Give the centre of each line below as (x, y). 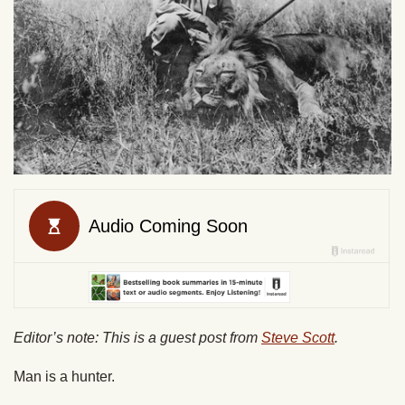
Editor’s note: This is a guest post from (137, 338)
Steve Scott (298, 338)
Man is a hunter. (64, 377)
